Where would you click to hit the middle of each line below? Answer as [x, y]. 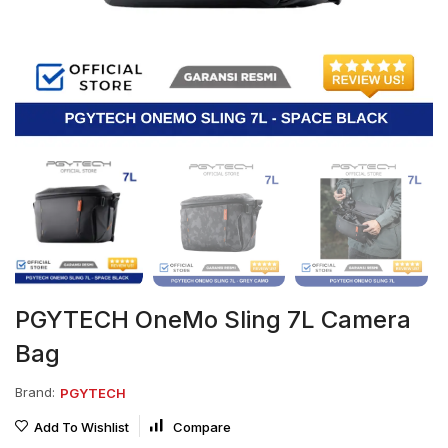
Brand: [35, 391]
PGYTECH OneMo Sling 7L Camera [213, 320]
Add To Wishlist [81, 427]
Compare [202, 427]
